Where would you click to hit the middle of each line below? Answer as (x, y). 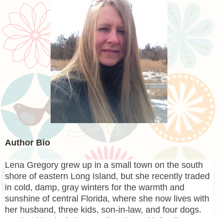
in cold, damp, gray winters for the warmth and (95, 187)
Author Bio (27, 143)
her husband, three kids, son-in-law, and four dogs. (103, 210)
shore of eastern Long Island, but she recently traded (107, 176)
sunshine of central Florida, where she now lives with (107, 199)
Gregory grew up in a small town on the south (114, 165)
